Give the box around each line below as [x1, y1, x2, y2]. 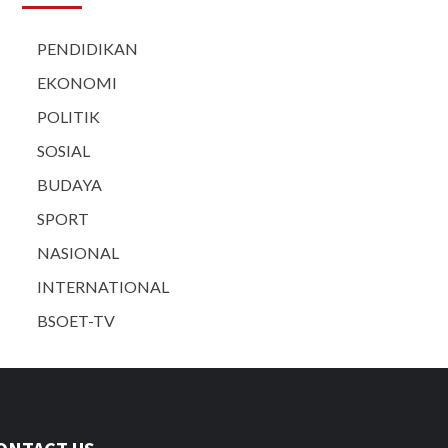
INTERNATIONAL [37, 277, 169, 297]
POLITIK [37, 107, 100, 127]
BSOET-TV [37, 311, 115, 331]
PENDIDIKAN [37, 39, 138, 59]
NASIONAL [37, 243, 119, 263]
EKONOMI [37, 73, 117, 93]
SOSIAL [37, 141, 90, 161]
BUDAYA [37, 175, 102, 195]
